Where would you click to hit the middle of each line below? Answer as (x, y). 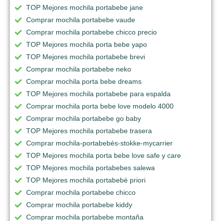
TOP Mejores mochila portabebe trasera (89, 130)
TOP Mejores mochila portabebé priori (86, 180)
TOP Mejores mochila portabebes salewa (91, 167)
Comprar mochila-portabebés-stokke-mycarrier (99, 143)
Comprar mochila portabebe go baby (84, 118)
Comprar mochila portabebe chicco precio (92, 32)
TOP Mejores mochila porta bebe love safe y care (104, 155)
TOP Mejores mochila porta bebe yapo (87, 44)
